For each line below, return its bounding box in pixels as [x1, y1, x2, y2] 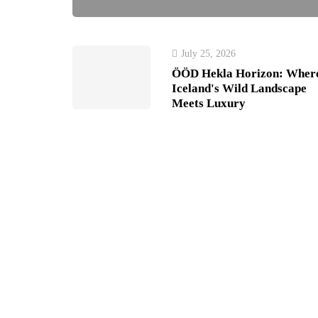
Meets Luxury [172, 97, 246, 110]
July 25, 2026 [181, 48, 236, 59]
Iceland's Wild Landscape [172, 82, 307, 95]
